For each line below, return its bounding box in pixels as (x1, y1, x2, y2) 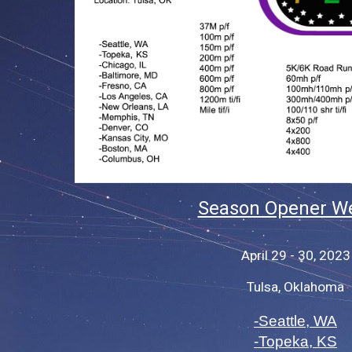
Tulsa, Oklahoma (247, 278, 344, 295)
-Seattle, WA (254, 312, 337, 329)
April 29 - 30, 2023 (240, 247, 350, 263)
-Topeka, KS (254, 332, 337, 350)
